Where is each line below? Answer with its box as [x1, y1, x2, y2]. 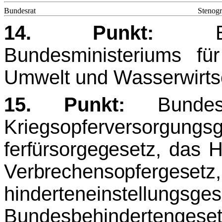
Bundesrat [4, 6, 36, 15]
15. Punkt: [4, 94, 125, 116]
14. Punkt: [4, 21, 154, 44]
